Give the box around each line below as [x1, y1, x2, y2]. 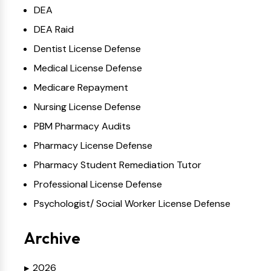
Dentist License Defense [34, 42, 141, 55]
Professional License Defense [34, 178, 162, 191]
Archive [24, 228, 80, 248]
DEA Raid [34, 23, 74, 36]
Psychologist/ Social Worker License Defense [34, 197, 230, 210]
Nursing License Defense [34, 100, 141, 113]
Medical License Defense [34, 62, 142, 74]
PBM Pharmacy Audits [34, 120, 131, 132]
